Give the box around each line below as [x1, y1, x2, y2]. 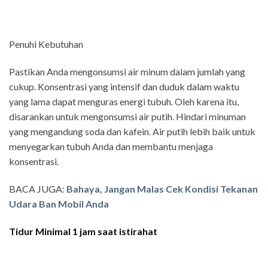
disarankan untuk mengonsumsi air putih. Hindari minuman [9, 110, 246, 122]
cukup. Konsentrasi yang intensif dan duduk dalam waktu [9, 80, 239, 92]
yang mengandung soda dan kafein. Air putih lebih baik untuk [9, 125, 255, 137]
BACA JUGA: [9, 182, 66, 194]
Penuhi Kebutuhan [9, 38, 83, 50]
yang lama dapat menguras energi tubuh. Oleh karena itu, [9, 95, 239, 107]
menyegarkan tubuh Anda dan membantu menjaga [9, 140, 213, 152]
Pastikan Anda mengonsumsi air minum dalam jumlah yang [9, 65, 245, 77]
